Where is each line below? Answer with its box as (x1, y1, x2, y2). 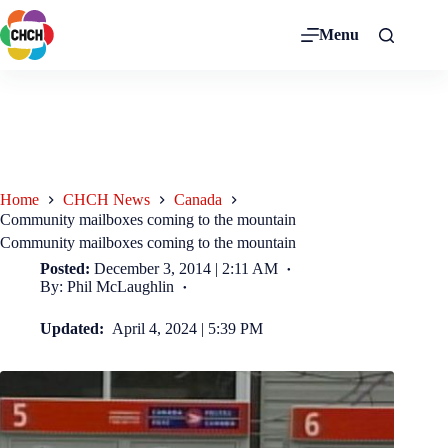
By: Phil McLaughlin (40, 277, 174, 295)
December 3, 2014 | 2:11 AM (94, 259, 279, 277)
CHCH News (63, 191, 150, 209)
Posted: (40, 259, 90, 277)
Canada (174, 191, 222, 209)
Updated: (40, 319, 108, 337)
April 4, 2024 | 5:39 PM (112, 319, 264, 337)
